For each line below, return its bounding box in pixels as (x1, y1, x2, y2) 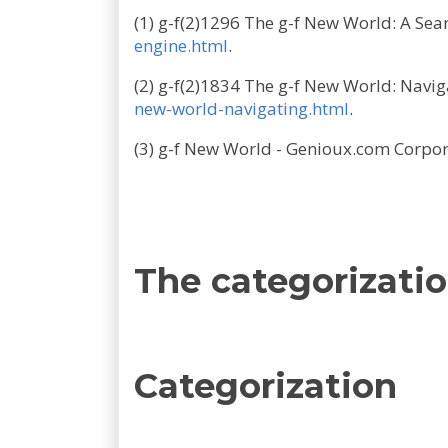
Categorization (134, 365, 397, 407)
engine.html (134, 34, 228, 57)
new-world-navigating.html (134, 97, 349, 120)
